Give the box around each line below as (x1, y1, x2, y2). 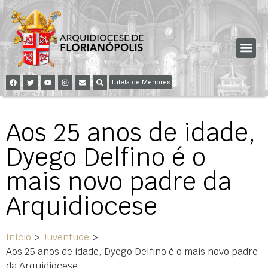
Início (6, 230, 31, 243)
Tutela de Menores (111, 78, 170, 86)
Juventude (43, 230, 89, 243)
